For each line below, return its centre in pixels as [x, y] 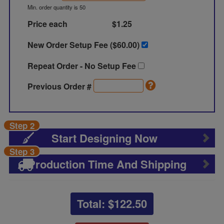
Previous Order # [61, 86]
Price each [48, 24]
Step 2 [22, 125]
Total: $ [95, 203]
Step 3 [22, 151]
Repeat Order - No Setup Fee [83, 66]
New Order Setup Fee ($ [72, 45]
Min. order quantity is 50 [57, 7]
